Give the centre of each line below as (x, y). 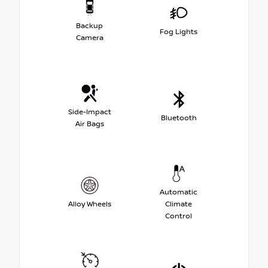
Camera (89, 38)
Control (179, 216)
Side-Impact (89, 112)
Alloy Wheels (89, 204)
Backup (89, 26)
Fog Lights (179, 32)
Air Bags (89, 124)
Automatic (179, 192)
